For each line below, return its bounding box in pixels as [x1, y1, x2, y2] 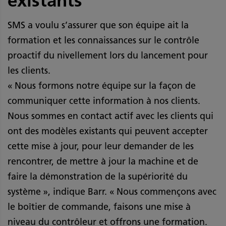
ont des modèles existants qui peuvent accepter [8, 125, 208, 137]
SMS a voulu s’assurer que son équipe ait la [8, 19, 189, 31]
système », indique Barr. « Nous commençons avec [8, 186, 216, 197]
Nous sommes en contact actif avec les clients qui [8, 110, 213, 122]
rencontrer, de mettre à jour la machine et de [8, 155, 198, 167]
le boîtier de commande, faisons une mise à [8, 201, 191, 212]
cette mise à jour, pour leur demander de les [8, 140, 194, 152]
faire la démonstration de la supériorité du [8, 171, 188, 182]
